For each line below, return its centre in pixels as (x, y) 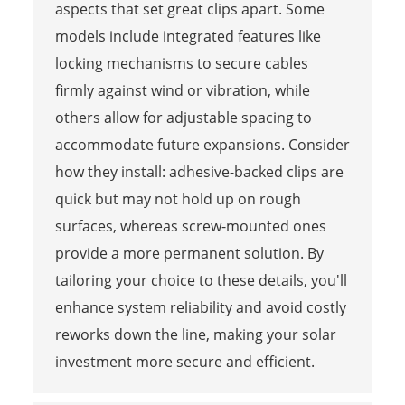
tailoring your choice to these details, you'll (201, 280)
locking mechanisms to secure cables (181, 63)
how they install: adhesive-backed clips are (199, 171)
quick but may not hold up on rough (178, 198)
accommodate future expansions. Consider (202, 144)
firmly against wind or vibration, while (182, 90)
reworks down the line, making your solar (195, 334)
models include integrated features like (188, 36)
